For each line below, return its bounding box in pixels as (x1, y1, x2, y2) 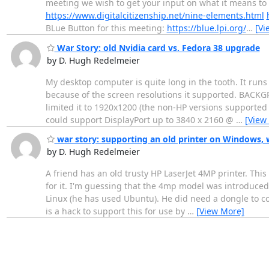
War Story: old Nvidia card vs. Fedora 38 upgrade (54, 41, 260, 53)
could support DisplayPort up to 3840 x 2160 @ (45, 113, 236, 125)
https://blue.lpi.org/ (166, 22, 246, 34)
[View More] (196, 205, 244, 217)
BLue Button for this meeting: (45, 22, 167, 34)
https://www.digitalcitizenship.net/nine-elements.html (45, 10, 264, 22)
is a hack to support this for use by (45, 205, 187, 217)
